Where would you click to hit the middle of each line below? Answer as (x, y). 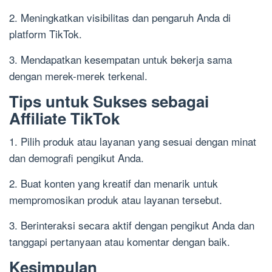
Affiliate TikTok (64, 118)
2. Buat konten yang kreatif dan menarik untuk (114, 183)
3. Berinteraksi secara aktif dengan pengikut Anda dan (132, 225)
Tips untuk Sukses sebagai (109, 101)
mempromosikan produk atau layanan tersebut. (116, 199)
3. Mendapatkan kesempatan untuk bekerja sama (121, 59)
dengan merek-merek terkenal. (78, 75)
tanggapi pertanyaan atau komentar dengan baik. (120, 241)
